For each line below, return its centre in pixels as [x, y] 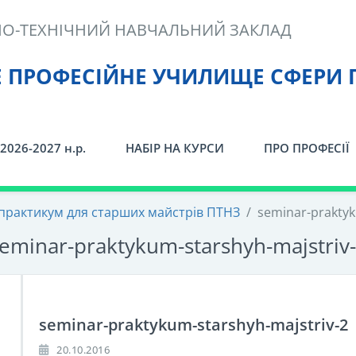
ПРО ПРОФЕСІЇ [307, 148]
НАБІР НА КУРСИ [175, 148]
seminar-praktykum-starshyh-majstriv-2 [193, 325]
